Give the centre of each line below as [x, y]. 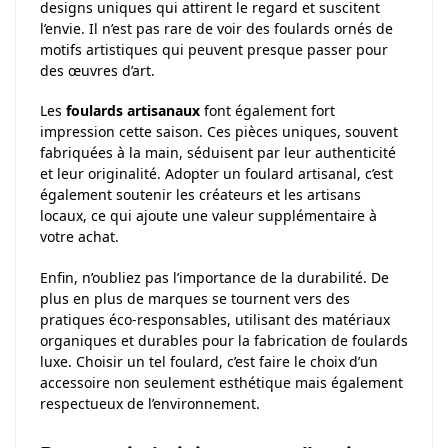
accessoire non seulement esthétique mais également [221, 382]
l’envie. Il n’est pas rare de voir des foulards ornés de [216, 28]
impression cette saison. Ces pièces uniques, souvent [219, 132]
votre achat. [79, 237]
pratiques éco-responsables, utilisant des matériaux [215, 319]
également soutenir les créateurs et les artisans [200, 195]
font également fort [267, 111]
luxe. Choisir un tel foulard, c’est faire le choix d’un [209, 361]
